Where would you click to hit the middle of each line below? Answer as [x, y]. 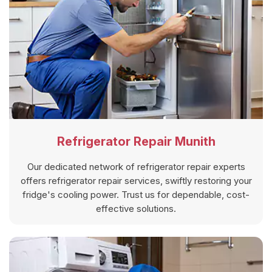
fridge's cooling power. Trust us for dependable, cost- [136, 195]
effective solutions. [136, 209]
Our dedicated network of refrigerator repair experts [136, 167]
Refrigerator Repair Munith [136, 142]
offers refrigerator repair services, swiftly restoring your [136, 181]
